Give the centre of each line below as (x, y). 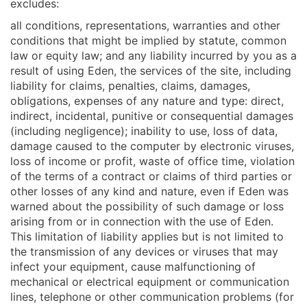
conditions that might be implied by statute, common (148, 40)
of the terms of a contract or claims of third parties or (151, 176)
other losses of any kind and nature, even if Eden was (149, 191)
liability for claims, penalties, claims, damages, (130, 85)
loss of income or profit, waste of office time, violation (152, 161)
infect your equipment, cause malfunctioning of (133, 266)
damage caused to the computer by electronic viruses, (152, 146)
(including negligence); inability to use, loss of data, (144, 131)
